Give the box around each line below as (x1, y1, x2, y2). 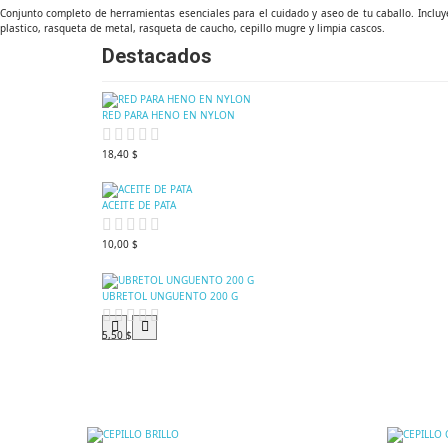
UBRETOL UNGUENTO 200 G (102, 288, 238, 303)
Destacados (102, 43, 212, 68)
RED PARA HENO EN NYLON (102, 107, 235, 122)
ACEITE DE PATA (102, 198, 176, 213)
